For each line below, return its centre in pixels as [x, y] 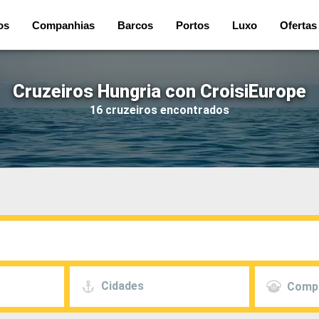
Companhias [63, 25]
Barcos [135, 25]
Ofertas [298, 25]
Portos [193, 25]
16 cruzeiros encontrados [159, 110]
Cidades [123, 286]
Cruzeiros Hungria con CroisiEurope [159, 91]
